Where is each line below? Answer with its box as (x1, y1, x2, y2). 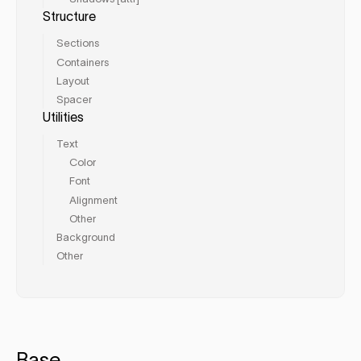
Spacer (56, 93, 92, 106)
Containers (56, 56, 109, 68)
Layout (56, 74, 89, 87)
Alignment (69, 193, 118, 206)
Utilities (43, 110, 84, 125)
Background (56, 230, 115, 243)
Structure (43, 9, 96, 24)
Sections (56, 37, 99, 50)
